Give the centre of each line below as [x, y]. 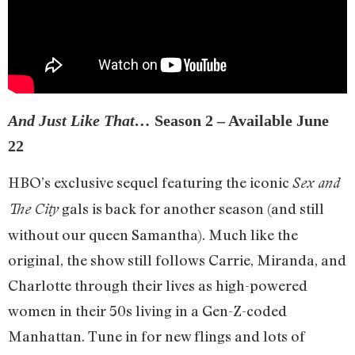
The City [33, 208]
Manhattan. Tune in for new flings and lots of [157, 336]
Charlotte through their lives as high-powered [158, 285]
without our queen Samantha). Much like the [153, 234]
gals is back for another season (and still [191, 208]
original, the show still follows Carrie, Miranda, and [177, 260]
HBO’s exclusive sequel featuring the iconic [150, 182]
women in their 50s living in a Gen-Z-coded [147, 310]
